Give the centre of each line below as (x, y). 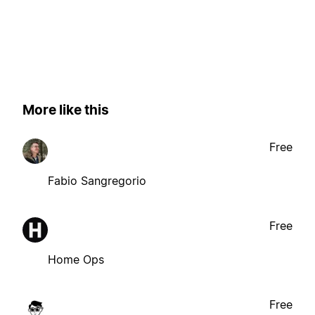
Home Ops (76, 260)
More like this (66, 110)
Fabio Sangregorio (97, 181)
